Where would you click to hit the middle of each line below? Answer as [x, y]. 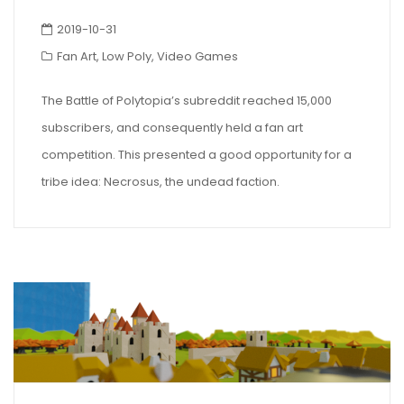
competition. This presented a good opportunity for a [197, 155]
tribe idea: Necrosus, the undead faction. [161, 182]
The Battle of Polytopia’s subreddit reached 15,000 [187, 101]
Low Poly [127, 56]
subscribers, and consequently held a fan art [172, 128]
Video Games [197, 56]
